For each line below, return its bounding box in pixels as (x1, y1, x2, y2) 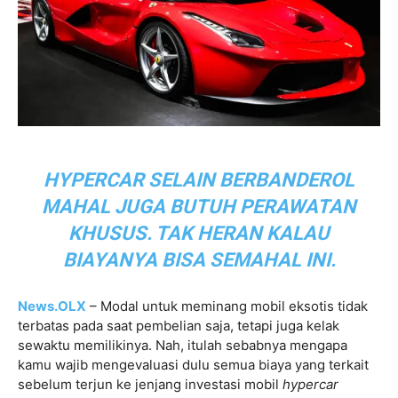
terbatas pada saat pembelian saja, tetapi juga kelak (18, 316, 339, 334)
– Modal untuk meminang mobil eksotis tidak (86, 297, 368, 314)
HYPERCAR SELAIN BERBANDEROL (44, 168, 354, 191)
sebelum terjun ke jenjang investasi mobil (18, 375, 283, 393)
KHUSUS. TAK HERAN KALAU (68, 221, 330, 244)
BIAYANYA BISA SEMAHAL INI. (62, 248, 336, 271)
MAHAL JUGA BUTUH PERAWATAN (42, 195, 356, 218)
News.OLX (18, 297, 86, 314)
